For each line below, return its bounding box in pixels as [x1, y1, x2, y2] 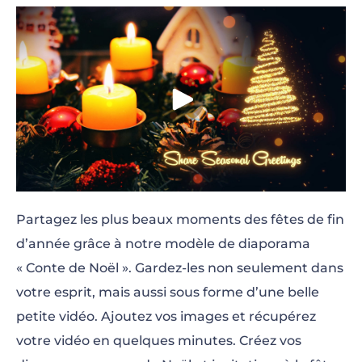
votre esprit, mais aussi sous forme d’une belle [16, 284, 319, 300]
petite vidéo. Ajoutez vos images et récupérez [16, 309, 316, 324]
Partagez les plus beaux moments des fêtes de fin [16, 212, 344, 227]
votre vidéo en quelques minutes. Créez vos [16, 333, 301, 348]
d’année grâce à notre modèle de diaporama [16, 236, 310, 251]
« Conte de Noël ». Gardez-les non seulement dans [16, 260, 343, 276]
